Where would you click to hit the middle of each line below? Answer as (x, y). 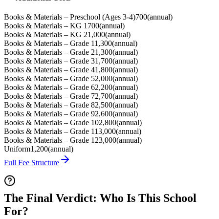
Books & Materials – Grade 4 (49, 70)
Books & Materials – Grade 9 (49, 114)
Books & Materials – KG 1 (46, 26)
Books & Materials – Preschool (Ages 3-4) (70, 17)
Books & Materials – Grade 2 (49, 52)
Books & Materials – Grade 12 (51, 140)
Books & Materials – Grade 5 (49, 79)
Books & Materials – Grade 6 (49, 88)
